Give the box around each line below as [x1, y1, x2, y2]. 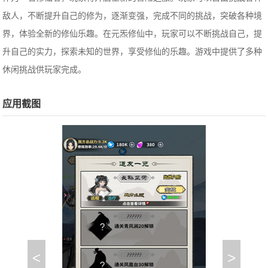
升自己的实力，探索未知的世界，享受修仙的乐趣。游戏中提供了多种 [2, 47, 263, 57]
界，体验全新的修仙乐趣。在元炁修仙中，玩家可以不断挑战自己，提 [2, 29, 263, 39]
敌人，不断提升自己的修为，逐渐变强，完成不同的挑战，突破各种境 [2, 11, 263, 21]
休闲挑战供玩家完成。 [2, 65, 87, 75]
